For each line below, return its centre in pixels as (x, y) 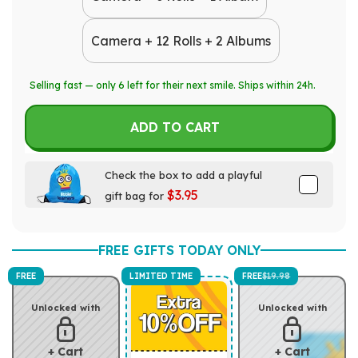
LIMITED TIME (161, 276)
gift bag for (136, 196)
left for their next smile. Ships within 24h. (220, 86)
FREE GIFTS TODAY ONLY (179, 251)
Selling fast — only (74, 86)
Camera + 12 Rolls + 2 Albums (181, 41)
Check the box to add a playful (183, 175)
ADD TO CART (175, 127)
